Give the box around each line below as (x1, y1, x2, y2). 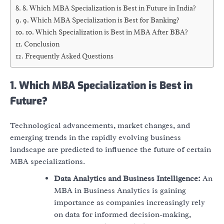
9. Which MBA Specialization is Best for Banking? (22, 15, 179, 25)
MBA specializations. (10, 156, 85, 166)
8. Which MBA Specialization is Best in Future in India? (22, 3, 196, 13)
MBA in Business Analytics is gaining (54, 185, 186, 195)
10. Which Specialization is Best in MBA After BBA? (25, 27, 188, 37)
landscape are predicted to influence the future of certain (10, 144, 211, 154)
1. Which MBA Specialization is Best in (10, 78, 192, 92)
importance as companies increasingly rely (54, 197, 205, 207)
